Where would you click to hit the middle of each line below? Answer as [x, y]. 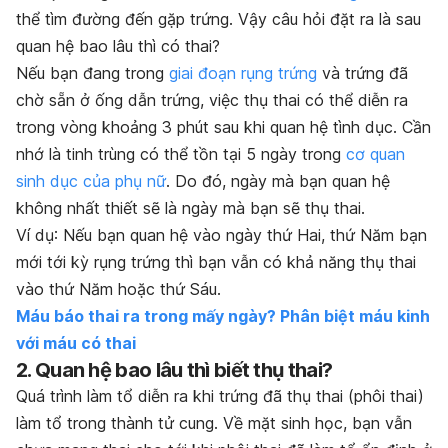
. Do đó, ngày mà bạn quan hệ [278, 181]
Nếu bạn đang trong [92, 73]
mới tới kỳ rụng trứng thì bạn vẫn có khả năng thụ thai [216, 262]
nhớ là [41, 154]
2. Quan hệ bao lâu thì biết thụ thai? [176, 370]
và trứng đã [362, 73]
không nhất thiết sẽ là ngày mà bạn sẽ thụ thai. [190, 208]
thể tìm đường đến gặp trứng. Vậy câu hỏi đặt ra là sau [218, 19]
